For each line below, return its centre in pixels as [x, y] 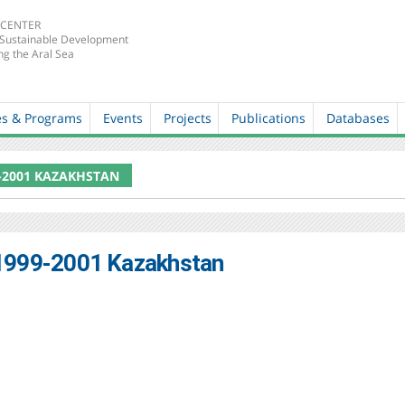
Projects [187, 118]
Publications [269, 118]
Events [123, 118]
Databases [358, 118]
